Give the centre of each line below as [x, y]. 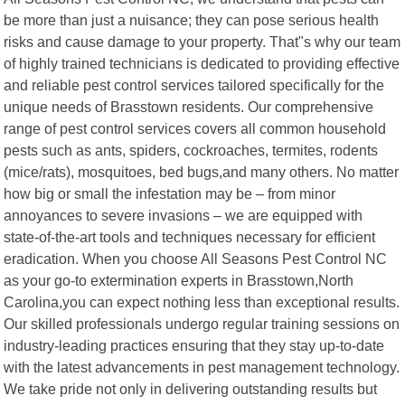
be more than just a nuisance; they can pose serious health [192, 19]
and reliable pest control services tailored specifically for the [194, 85]
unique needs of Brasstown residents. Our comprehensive [189, 106]
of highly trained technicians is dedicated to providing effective [202, 63]
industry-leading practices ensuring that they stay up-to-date [194, 345]
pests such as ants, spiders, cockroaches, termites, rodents [191, 150]
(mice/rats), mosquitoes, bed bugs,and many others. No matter [202, 171]
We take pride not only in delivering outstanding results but [191, 388]
